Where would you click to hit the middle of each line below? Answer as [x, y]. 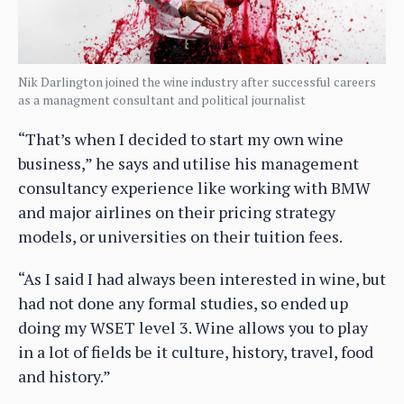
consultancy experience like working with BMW [194, 187]
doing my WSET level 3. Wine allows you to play [193, 327]
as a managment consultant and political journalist [162, 99]
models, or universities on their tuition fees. [180, 236]
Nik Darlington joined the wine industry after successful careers [197, 81]
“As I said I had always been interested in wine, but [202, 278]
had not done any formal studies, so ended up [183, 303]
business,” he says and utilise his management [188, 163]
